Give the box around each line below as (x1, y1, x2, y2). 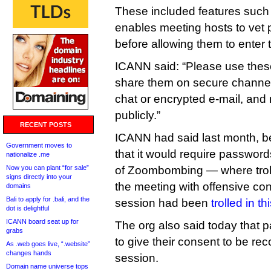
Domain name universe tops (6, 263, 88, 270)
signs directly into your (6, 173, 72, 180)
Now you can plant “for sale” (6, 164, 89, 171)
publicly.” (115, 109, 160, 122)
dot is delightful (6, 204, 49, 212)
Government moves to (6, 142, 72, 149)
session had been (115, 197, 211, 209)
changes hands (6, 249, 51, 256)
